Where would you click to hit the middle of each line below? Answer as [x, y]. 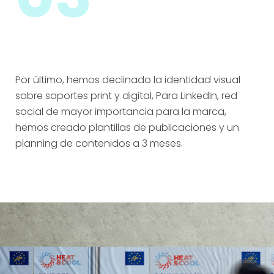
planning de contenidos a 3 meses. [99, 143]
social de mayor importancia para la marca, [121, 111]
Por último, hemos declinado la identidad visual [128, 80]
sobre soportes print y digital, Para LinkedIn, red [126, 95]
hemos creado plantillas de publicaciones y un [127, 127]
